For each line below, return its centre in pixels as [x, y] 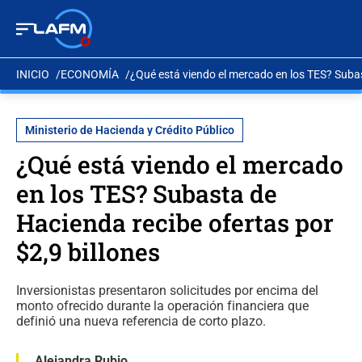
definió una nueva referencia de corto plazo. [141, 321]
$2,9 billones [88, 252]
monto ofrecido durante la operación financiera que [162, 306]
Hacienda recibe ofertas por [175, 223]
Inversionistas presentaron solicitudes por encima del [167, 290]
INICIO [33, 74]
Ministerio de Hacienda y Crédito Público [130, 130]
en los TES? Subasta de [147, 194]
